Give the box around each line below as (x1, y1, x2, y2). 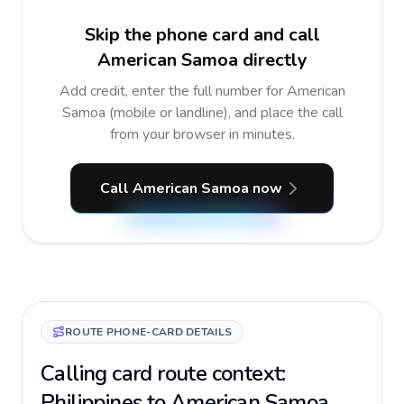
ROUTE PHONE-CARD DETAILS (65, 325, 233, 339)
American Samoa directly (96, 48, 308, 72)
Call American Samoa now (100, 179, 282, 198)
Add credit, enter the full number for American (59, 81, 345, 101)
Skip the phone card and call (84, 23, 320, 47)
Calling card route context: (41, 359, 286, 388)
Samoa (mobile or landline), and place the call (61, 103, 343, 123)
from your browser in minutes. (109, 124, 295, 144)
